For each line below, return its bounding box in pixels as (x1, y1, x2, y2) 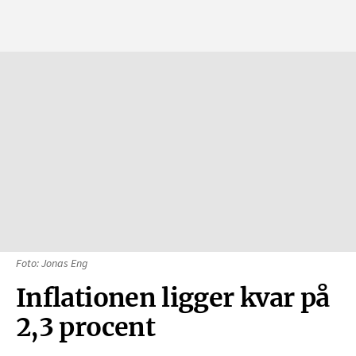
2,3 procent (16, 310, 156, 344)
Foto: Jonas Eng (16, 256, 87, 271)
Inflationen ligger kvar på (16, 281, 330, 315)
